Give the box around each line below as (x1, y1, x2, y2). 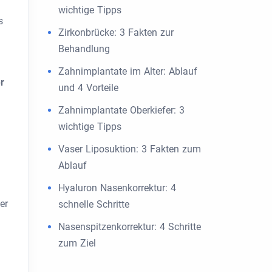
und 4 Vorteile (58, 82, 118, 93)
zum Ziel (58, 237, 96, 249)
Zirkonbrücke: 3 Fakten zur (58, 27, 174, 38)
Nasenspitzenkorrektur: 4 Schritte (58, 221, 201, 233)
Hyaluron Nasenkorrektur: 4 (58, 182, 176, 194)
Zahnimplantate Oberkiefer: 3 (58, 104, 185, 116)
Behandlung (58, 43, 110, 55)
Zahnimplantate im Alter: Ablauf (58, 66, 197, 77)
